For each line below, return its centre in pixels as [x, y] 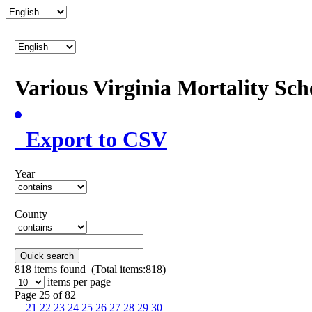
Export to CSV [91, 140]
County [31, 214]
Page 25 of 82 [45, 295]
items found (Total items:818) [99, 269]
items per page [79, 281]
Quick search [47, 256]
